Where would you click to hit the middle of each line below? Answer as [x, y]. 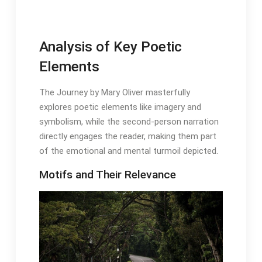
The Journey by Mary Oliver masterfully [114, 93]
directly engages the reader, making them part [127, 137]
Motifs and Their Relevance [107, 175]
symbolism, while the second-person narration [129, 122]
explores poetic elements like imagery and [120, 107]
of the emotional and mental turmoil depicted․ [128, 151]
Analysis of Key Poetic [110, 47]
